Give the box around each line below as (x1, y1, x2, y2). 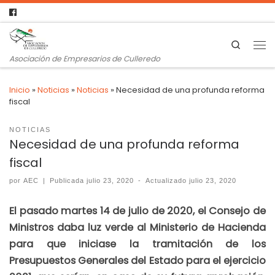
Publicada (50, 177, 87, 185)
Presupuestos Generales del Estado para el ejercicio (9, 254, 266, 268)
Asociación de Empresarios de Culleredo (9, 53, 160, 64)
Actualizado (145, 177, 190, 185)
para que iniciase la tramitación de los (9, 237, 266, 252)
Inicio (9, 83, 30, 96)
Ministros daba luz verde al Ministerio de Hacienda (9, 220, 266, 235)
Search (241, 38, 269, 50)
